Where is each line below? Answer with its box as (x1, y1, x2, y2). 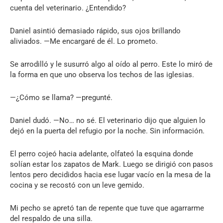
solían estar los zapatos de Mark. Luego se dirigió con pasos (10, 159, 213, 169)
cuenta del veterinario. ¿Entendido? (10, 3, 126, 12)
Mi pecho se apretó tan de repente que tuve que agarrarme (10, 203, 204, 213)
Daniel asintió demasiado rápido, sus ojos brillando (10, 26, 181, 35)
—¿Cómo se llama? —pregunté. (10, 93, 112, 102)
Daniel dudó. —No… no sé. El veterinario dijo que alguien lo (10, 115, 206, 125)
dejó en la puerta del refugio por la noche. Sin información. (10, 126, 205, 135)
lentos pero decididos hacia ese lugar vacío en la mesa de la (10, 170, 211, 179)
